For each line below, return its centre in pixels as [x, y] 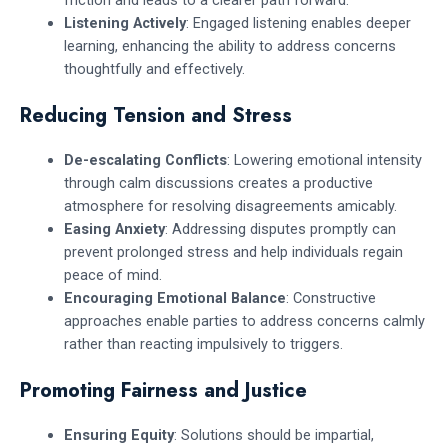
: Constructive [330, 298]
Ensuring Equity [118, 434]
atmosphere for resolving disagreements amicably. [230, 206]
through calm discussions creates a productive [218, 183]
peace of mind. [112, 275]
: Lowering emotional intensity [324, 160]
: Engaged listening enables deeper [298, 23]
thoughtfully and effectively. [154, 69]
